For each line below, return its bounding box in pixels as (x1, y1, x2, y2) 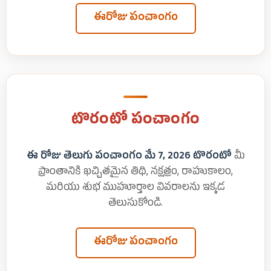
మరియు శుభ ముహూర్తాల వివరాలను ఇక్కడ (46, 181, 225, 197)
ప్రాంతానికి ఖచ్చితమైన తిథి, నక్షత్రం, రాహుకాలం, (38, 165, 233, 181)
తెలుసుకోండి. (108, 197, 163, 212)
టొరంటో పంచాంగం (71, 110, 200, 132)
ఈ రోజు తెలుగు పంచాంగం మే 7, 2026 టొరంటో (26, 149, 232, 165)
